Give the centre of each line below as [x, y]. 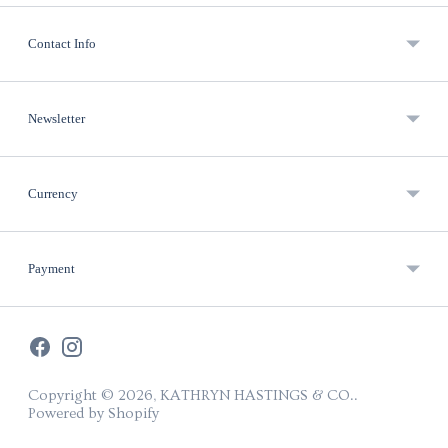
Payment [51, 268]
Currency [53, 193]
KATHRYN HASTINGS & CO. [257, 395]
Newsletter [56, 118]
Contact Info [62, 43]
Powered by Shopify [93, 413]
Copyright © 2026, [94, 395]
